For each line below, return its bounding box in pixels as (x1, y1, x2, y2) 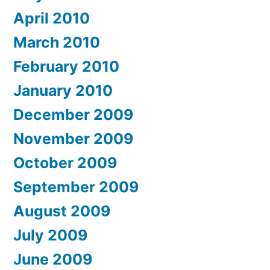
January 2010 (13, 81, 113, 100)
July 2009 (13, 226, 87, 245)
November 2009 (13, 130, 133, 148)
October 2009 (13, 154, 117, 172)
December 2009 (13, 105, 133, 124)
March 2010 (13, 33, 100, 52)
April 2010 (13, 9, 90, 28)
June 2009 (13, 250, 92, 269)
